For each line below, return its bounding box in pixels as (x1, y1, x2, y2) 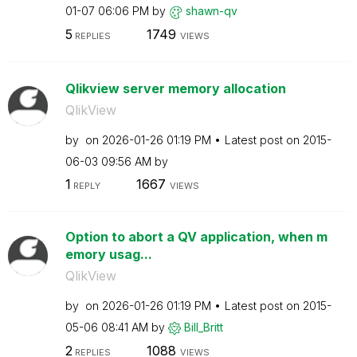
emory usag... (65, 246, 152, 262)
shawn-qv (185, 4, 237, 18)
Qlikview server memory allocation (65, 80, 286, 96)
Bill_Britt (183, 320, 223, 334)
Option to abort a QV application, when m (65, 229, 328, 245)
